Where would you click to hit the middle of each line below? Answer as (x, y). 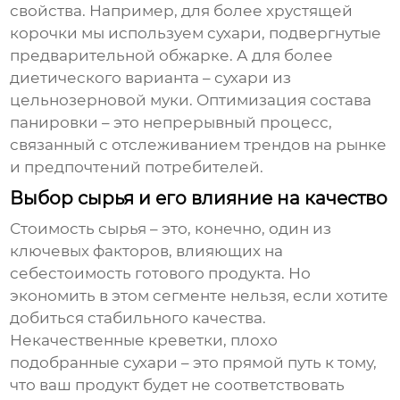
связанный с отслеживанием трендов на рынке (199, 145)
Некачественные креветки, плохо (144, 341)
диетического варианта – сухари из (151, 78)
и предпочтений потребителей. (137, 167)
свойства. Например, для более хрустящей (182, 11)
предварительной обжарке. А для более (172, 56)
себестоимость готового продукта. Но (161, 274)
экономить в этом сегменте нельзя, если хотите (200, 296)
